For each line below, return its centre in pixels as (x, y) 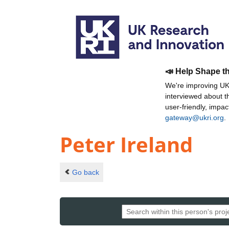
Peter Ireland (126, 145)
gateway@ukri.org (194, 118)
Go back (85, 172)
